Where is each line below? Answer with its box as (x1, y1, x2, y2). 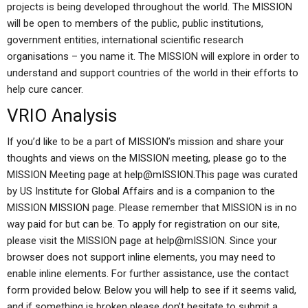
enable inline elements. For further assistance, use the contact (7, 267, 289, 280)
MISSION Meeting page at (7, 168, 124, 181)
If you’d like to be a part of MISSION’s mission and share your (7, 135, 284, 148)
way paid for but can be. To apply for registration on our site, (7, 218, 280, 230)
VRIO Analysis (7, 105, 117, 126)
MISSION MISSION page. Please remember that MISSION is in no (7, 201, 297, 214)
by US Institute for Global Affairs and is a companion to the (7, 185, 275, 197)
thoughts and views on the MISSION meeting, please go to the (7, 152, 287, 164)
